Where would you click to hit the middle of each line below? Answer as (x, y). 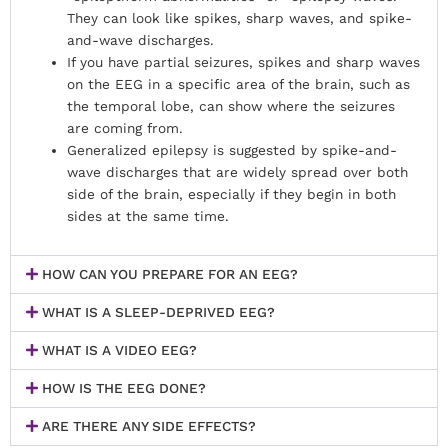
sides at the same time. (148, 216)
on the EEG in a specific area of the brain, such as (239, 84)
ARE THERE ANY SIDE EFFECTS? (149, 425)
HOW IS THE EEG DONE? (124, 387)
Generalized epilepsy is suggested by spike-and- (232, 150)
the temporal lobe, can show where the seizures (231, 106)
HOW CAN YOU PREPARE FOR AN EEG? (170, 273)
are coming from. (125, 128)
